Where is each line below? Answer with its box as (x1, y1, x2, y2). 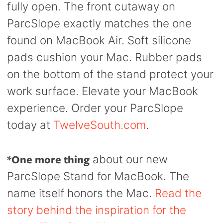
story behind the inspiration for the (7, 203, 187, 217)
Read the (155, 186, 202, 200)
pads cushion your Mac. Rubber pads (7, 50, 203, 64)
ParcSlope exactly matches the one (7, 16, 192, 30)
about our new (90, 152, 168, 166)
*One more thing (7, 152, 90, 167)
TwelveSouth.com (53, 118, 146, 132)
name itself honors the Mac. (7, 186, 155, 200)
